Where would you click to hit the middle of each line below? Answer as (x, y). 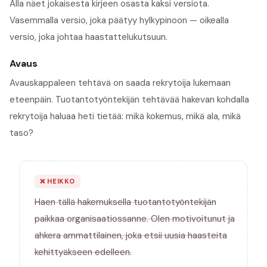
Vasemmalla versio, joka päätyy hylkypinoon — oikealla (119, 20)
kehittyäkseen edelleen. (83, 252)
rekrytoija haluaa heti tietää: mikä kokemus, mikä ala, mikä (125, 116)
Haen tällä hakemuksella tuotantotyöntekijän (125, 202)
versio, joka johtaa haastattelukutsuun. (89, 37)
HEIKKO (60, 181)
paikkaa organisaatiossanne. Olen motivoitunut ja (134, 219)
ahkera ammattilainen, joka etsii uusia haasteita (131, 236)
